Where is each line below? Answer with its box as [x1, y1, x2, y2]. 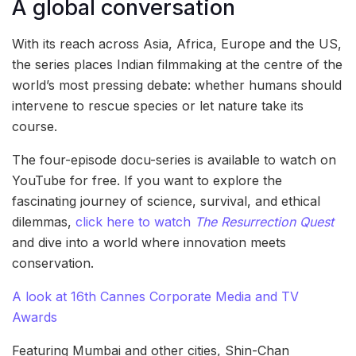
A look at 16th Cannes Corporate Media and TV [12, 288, 299, 305]
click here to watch [75, 214, 195, 230]
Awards [12, 309, 57, 326]
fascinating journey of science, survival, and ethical [12, 193, 320, 210]
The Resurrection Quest [195, 214, 334, 230]
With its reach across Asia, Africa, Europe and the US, [12, 36, 342, 52]
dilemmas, [12, 214, 75, 230]
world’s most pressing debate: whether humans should [12, 77, 342, 94]
